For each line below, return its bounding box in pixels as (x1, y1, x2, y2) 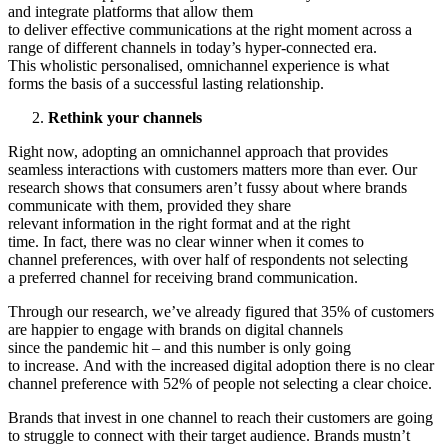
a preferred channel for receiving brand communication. (8, 268, 366, 286)
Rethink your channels (48, 108, 202, 126)
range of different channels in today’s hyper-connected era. (8, 38, 377, 56)
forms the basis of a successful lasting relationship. (8, 74, 328, 92)
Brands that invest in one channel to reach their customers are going (8, 408, 433, 426)
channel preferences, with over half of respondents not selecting (8, 250, 408, 268)
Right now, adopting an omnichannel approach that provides (8, 142, 388, 160)
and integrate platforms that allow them (8, 2, 253, 20)
